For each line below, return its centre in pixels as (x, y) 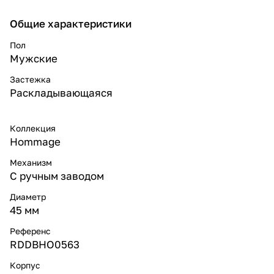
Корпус (25, 265)
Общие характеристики (71, 23)
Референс (30, 231)
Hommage (35, 141)
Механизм (31, 162)
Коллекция (33, 128)
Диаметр (28, 196)
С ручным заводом (57, 176)
